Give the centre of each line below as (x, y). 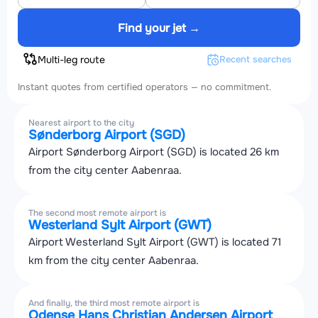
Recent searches (256, 60)
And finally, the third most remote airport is (114, 303)
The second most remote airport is (97, 213)
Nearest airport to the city (81, 123)
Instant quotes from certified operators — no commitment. (144, 87)
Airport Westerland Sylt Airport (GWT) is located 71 (155, 242)
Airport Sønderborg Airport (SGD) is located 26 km (154, 152)
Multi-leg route (71, 60)
